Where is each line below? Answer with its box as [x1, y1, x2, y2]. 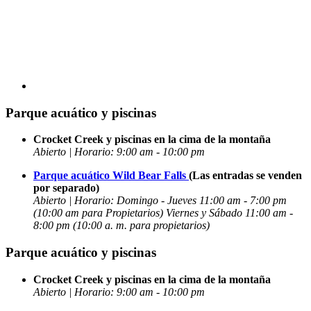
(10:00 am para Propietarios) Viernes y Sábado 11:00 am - [33, 207, 293, 219]
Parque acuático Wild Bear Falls [33, 169, 189, 182]
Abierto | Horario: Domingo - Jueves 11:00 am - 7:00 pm [33, 194, 287, 207]
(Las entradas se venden [189, 169, 302, 182]
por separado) [33, 182, 99, 194]
